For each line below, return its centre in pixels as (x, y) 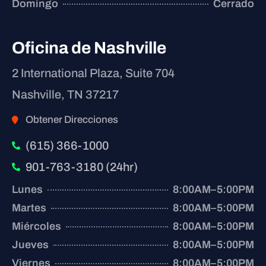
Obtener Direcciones (72, 120)
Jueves (30, 245)
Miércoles (37, 227)
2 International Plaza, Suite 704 (93, 73)
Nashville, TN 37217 (65, 95)
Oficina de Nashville (89, 48)
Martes (29, 208)
